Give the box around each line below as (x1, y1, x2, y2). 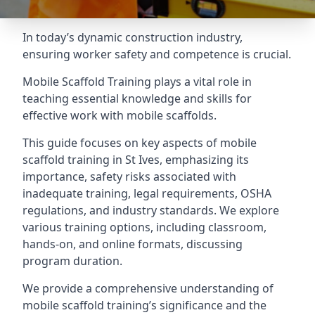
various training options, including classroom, (22, 219, 266, 235)
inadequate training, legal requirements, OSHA (22, 186, 271, 201)
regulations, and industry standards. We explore (22, 202, 279, 218)
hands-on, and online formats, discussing (22, 236, 243, 252)
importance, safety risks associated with (22, 169, 236, 184)
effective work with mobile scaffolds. (22, 108, 217, 123)
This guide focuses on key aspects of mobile (22, 135, 257, 150)
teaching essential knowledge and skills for (22, 91, 252, 106)
